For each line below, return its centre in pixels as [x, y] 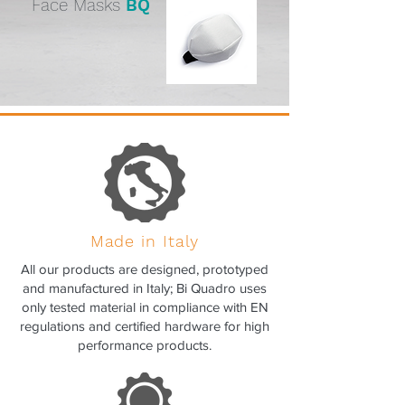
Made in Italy [145, 241]
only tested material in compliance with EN [145, 307]
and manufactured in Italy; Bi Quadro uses [145, 288]
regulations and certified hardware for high [145, 326]
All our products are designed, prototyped [145, 269]
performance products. [145, 345]
